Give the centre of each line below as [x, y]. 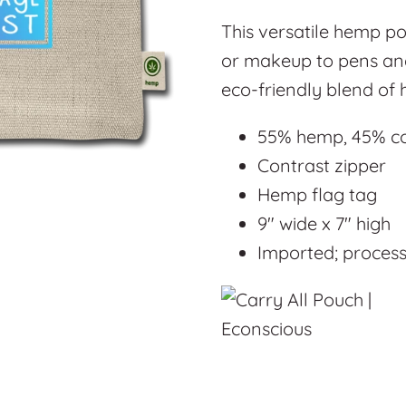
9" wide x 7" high [324, 223]
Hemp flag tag [317, 194]
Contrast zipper [321, 165]
